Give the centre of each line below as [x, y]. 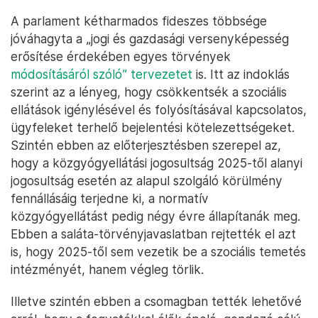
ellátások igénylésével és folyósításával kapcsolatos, [159, 110]
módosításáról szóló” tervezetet [102, 75]
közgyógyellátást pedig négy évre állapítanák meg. [155, 216]
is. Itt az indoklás [241, 75]
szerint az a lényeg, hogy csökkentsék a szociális [149, 92]
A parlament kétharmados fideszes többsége [139, 21]
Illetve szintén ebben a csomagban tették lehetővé [156, 302]
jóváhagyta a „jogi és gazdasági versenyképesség [150, 39]
